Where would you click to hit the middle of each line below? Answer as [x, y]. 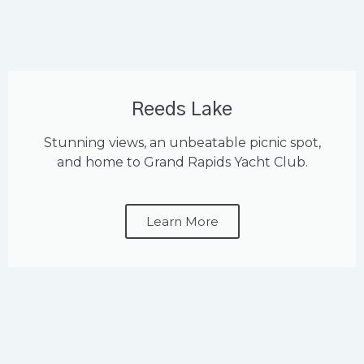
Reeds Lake [182, 110]
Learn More [182, 222]
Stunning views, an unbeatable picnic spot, [182, 143]
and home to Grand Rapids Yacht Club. [182, 162]
